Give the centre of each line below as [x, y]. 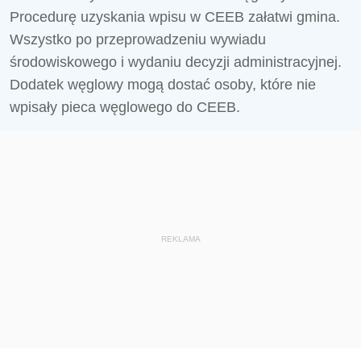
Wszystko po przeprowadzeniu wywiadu [138, 39]
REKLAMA [180, 239]
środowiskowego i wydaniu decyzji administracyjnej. [176, 62]
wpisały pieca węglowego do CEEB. [125, 107]
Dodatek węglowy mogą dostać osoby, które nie [163, 85]
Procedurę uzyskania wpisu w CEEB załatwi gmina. [175, 17]
